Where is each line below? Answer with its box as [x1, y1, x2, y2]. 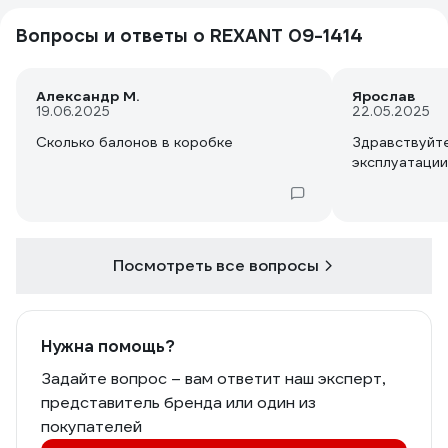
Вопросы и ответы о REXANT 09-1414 [16, 24, 363, 47]
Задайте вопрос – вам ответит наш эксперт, [41, 368, 385, 389]
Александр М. [36, 87, 139, 105]
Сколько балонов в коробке [36, 133, 233, 151]
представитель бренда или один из [41, 392, 316, 413]
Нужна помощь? [41, 336, 175, 357]
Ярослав [352, 87, 415, 105]
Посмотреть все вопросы [113, 255, 319, 276]
